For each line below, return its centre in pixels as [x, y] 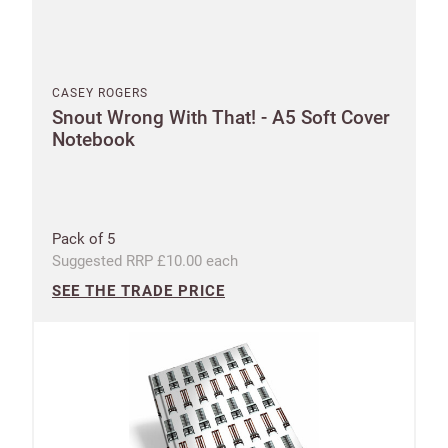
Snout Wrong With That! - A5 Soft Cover [221, 117]
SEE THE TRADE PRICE [138, 290]
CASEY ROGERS [100, 92]
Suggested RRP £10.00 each [145, 260]
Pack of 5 [83, 238]
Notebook [93, 139]
